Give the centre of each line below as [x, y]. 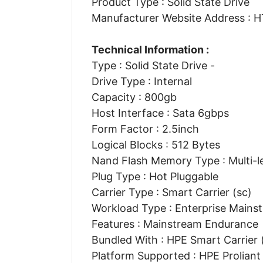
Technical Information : [150, 49]
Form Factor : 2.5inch [145, 129]
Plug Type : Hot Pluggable [155, 176]
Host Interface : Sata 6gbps [160, 113]
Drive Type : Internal [141, 81]
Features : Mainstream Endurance [175, 224]
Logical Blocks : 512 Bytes [156, 144]
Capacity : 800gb [134, 97]
